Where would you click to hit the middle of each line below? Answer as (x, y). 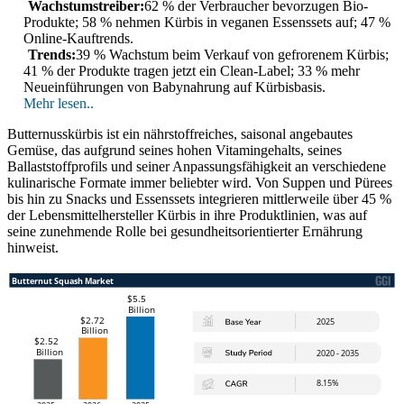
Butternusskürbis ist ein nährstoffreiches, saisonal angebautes (180, 134)
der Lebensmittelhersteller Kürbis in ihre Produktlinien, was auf (187, 216)
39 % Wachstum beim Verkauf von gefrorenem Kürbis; (232, 55)
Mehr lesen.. (59, 104)
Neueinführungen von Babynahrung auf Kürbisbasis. (174, 87)
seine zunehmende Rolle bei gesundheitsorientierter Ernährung (185, 232)
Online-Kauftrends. (78, 39)
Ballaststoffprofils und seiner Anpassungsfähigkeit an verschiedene (197, 167)
